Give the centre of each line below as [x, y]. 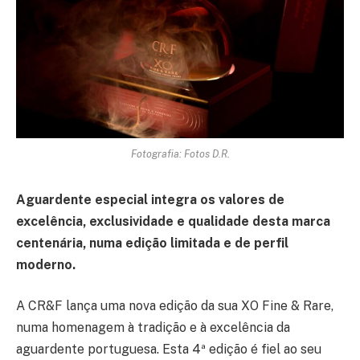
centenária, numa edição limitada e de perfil [152, 243]
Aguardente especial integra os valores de [150, 199]
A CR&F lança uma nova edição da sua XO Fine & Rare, [175, 306]
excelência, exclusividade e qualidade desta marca [173, 221]
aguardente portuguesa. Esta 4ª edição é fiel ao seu [169, 350]
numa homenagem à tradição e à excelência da [153, 328]
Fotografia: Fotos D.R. [180, 153]
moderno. [47, 264]
